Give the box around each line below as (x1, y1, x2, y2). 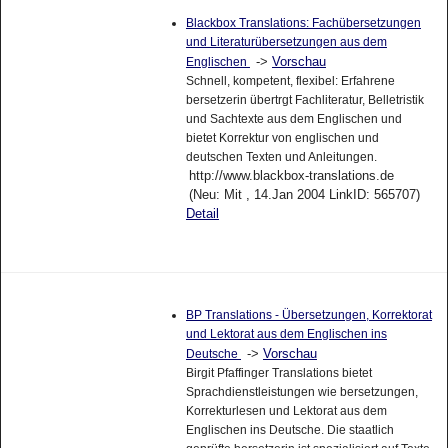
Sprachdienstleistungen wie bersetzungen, (185, 385, 418, 400)
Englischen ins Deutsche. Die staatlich (185, 423, 394, 438)
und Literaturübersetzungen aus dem (185, 34, 387, 49)
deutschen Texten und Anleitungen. (185, 149, 377, 164)
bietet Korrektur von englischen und (185, 130, 379, 145)
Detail (185, 205, 219, 221)
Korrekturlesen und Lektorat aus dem (185, 404, 387, 419)
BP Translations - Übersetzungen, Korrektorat (185, 308, 432, 323)
